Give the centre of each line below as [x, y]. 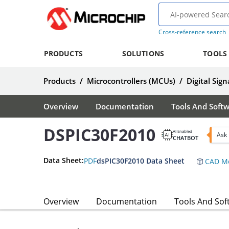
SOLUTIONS [143, 53]
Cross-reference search [192, 32]
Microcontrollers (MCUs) [131, 81]
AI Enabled [182, 131]
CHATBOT [186, 138]
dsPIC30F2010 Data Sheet [141, 161]
